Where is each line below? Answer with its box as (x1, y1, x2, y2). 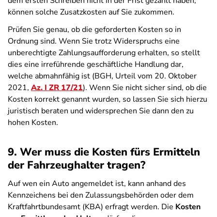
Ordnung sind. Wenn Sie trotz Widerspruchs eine (8, 36, 180, 46)
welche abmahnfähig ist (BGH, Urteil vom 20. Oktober (8, 71, 197, 81)
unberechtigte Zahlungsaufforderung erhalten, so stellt (8, 47, 200, 58)
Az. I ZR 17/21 (31, 82, 83, 93)
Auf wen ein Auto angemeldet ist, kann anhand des (8, 178, 186, 189)
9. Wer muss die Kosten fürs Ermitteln (8, 145, 200, 159)
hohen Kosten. (8, 117, 58, 128)
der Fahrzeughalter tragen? (8, 158, 145, 172)
